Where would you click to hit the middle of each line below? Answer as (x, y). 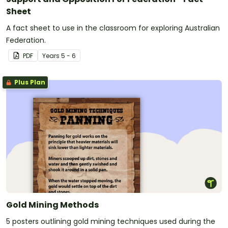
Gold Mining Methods (52, 205)
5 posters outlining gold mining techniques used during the (111, 222)
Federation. (26, 40)
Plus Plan (29, 82)
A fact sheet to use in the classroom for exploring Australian (113, 28)
